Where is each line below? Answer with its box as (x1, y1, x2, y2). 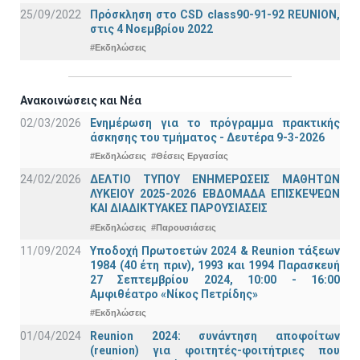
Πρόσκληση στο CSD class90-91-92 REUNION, (90, 7, 340, 21)
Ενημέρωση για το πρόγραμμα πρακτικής (90, 116, 340, 129)
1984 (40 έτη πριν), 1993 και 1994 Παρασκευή (90, 258, 340, 272)
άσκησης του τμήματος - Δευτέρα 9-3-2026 (90, 130, 325, 144)
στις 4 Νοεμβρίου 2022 (90, 22, 213, 35)
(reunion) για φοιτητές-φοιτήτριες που (90, 344, 340, 358)
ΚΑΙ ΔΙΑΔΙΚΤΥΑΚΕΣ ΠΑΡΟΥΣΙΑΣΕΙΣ (90, 202, 268, 215)
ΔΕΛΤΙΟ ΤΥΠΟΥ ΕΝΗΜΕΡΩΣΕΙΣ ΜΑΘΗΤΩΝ (90, 173, 340, 186)
